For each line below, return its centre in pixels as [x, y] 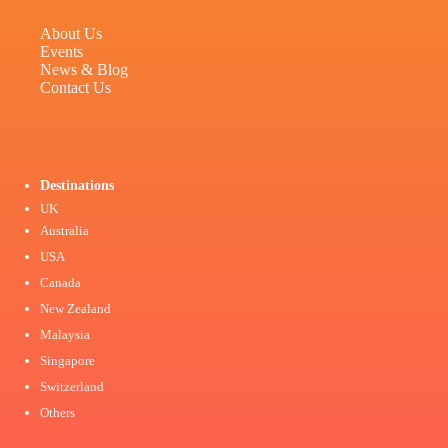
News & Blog [84, 70]
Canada [60, 283]
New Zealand [75, 309]
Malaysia [65, 335]
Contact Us [75, 88]
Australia [64, 231]
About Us [71, 34]
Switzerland [72, 387]
